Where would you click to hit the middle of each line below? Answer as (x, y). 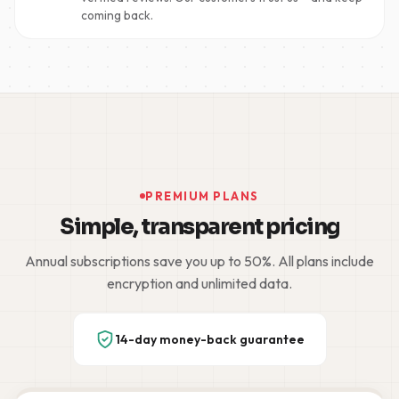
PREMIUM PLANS (202, 196)
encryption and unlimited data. (199, 284)
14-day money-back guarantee (209, 340)
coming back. (117, 16)
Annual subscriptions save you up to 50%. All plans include (199, 261)
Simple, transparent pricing (199, 228)
